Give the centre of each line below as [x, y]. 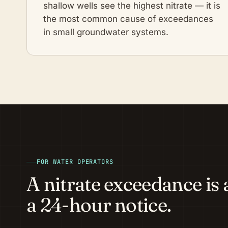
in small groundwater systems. [106, 32]
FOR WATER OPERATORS [75, 162]
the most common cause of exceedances [128, 19]
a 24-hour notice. [99, 205]
